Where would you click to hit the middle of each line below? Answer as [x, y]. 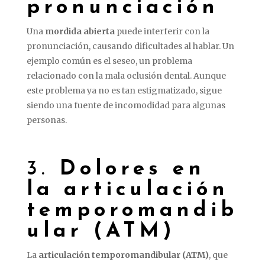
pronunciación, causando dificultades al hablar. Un [130, 46]
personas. [46, 120]
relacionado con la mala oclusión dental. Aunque [126, 75]
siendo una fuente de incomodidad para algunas [126, 105]
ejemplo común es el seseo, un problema [109, 61]
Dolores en [132, 169]
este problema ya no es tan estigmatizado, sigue [124, 90]
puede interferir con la [162, 31]
